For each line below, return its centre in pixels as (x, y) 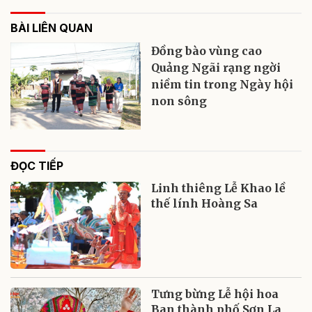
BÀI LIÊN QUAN (52, 28)
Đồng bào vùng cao (207, 51)
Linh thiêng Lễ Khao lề (219, 188)
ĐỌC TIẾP (37, 166)
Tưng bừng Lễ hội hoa (215, 294)
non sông (179, 101)
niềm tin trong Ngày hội (223, 85)
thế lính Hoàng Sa (205, 204)
